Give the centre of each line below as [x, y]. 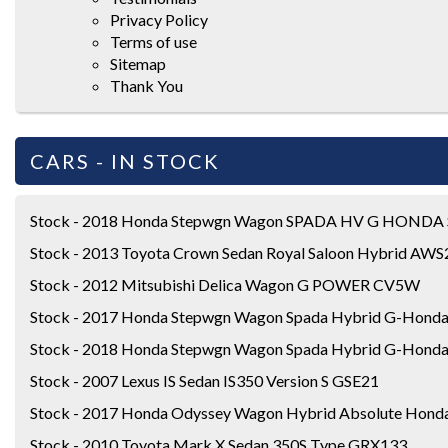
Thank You [146, 85]
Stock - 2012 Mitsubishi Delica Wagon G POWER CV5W [225, 284]
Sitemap [138, 63]
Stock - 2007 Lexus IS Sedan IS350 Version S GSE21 [204, 380]
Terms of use [153, 41]
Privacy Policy [159, 19]
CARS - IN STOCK [125, 160]
